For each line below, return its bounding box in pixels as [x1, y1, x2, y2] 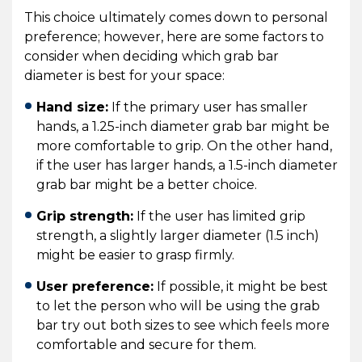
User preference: [36, 278, 154, 294]
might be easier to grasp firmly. [36, 246, 234, 263]
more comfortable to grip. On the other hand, [36, 137, 332, 154]
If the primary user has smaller [108, 99, 308, 115]
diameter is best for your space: [24, 67, 225, 83]
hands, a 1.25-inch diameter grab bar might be [36, 118, 330, 134]
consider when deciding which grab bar [24, 48, 279, 64]
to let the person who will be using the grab [36, 297, 320, 314]
